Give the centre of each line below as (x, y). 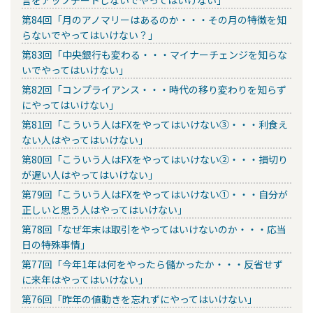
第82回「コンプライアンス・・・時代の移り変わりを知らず (154, 89)
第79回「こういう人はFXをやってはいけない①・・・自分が (155, 194)
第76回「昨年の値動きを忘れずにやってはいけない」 (139, 299)
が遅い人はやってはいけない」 (90, 174)
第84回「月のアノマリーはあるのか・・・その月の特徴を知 (154, 19)
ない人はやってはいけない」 (85, 139)
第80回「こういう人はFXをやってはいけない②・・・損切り (155, 159)
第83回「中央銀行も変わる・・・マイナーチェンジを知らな (154, 54)
